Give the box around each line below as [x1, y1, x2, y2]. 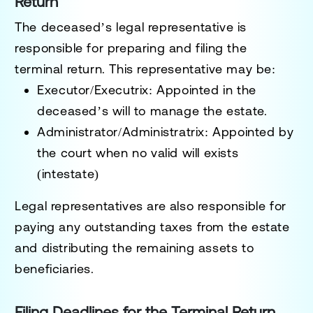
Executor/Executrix [37, 82, 150, 97]
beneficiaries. [15, 261, 94, 276]
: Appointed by [205, 124, 294, 139]
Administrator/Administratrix [37, 124, 205, 139]
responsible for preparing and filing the [15, 40, 247, 55]
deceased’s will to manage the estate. [37, 103, 268, 118]
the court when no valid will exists [37, 145, 239, 160]
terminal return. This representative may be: [15, 61, 276, 76]
